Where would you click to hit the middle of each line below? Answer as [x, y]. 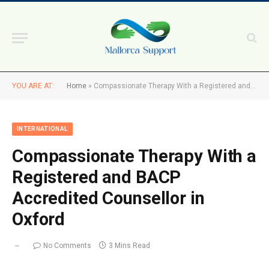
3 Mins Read [129, 246]
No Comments [67, 246]
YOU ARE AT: [33, 86]
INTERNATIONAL [42, 129]
